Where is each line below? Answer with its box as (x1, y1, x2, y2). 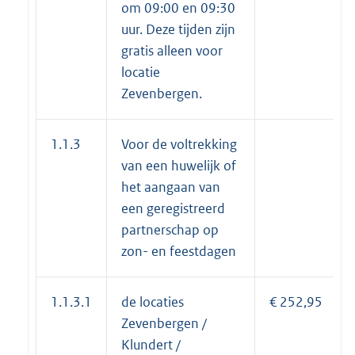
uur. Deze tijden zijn (121, 20, 235, 38)
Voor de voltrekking (121, 135, 237, 153)
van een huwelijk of (121, 156, 236, 174)
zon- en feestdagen (121, 242, 236, 260)
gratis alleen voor (121, 41, 223, 59)
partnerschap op (121, 220, 219, 239)
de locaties (121, 292, 184, 311)
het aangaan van (121, 177, 220, 196)
